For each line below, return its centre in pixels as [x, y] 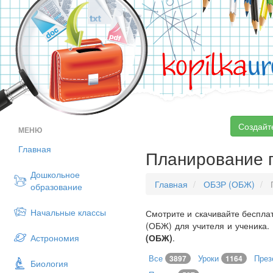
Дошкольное [55, 174]
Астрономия [55, 238]
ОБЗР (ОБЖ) [229, 184]
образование [56, 186]
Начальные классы [68, 212]
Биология [49, 263]
